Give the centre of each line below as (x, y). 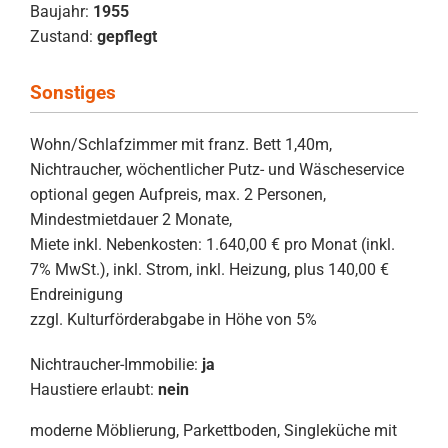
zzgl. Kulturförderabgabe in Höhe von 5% (173, 319)
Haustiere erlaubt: (92, 389)
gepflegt (127, 36)
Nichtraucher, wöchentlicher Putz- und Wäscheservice (217, 169)
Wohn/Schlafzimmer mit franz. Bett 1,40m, (181, 144)
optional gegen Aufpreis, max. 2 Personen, (178, 194)
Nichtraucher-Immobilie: (114, 364)
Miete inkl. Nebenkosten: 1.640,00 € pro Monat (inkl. (212, 244)
